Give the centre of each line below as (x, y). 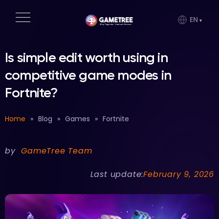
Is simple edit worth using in (86, 57)
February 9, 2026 (179, 174)
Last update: (117, 174)
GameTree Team (57, 151)
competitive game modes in (88, 75)
